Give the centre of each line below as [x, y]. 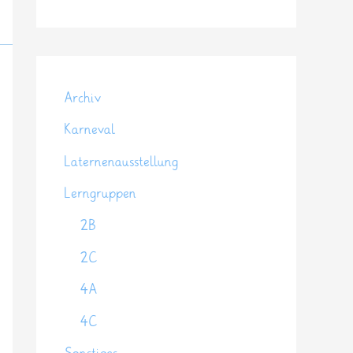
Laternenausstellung [121, 162]
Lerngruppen [100, 193]
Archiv [83, 98]
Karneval [90, 130]
